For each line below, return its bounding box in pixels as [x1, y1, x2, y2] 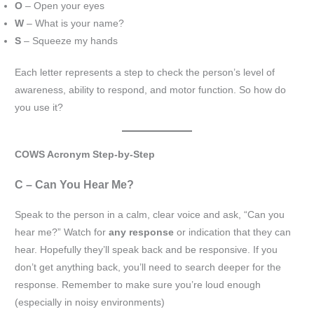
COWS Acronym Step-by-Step [15, 149, 156, 161]
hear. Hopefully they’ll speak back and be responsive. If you [15, 245, 278, 256]
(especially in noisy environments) [15, 297, 165, 308]
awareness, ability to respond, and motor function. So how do [15, 85, 287, 96]
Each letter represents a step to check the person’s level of [15, 67, 275, 78]
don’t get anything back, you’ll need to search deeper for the [15, 262, 282, 273]
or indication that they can [174, 227, 292, 238]
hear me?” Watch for [15, 227, 109, 238]
